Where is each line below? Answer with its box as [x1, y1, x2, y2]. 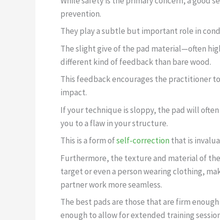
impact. [60, 87, 87, 98]
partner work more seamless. [60, 179, 162, 190]
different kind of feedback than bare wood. [60, 56, 211, 67]
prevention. [60, 8, 101, 19]
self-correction [116, 135, 169, 146]
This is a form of [60, 135, 116, 146]
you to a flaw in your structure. [60, 117, 168, 129]
